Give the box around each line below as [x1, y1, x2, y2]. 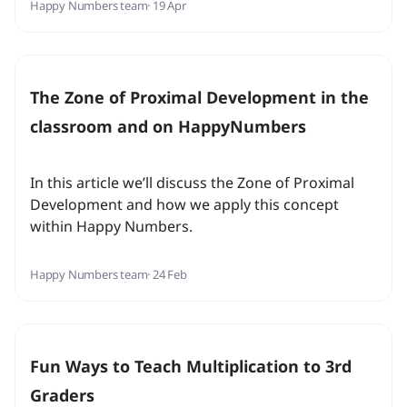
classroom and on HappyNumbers [30, 115, 306, 138]
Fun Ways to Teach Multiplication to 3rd [30, 355, 352, 378]
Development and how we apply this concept [30, 194, 339, 215]
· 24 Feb [147, 266, 187, 283]
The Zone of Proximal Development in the [30, 86, 369, 109]
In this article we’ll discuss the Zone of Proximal [30, 173, 354, 194]
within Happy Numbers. [30, 216, 193, 237]
